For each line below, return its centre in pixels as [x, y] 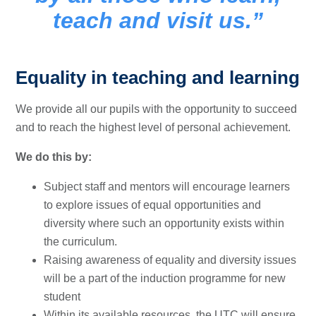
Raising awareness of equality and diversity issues [170, 260]
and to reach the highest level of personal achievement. [153, 127]
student [62, 296]
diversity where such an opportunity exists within [164, 223]
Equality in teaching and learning [158, 77]
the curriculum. [81, 241]
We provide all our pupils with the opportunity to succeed [157, 109]
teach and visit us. [152, 20]
